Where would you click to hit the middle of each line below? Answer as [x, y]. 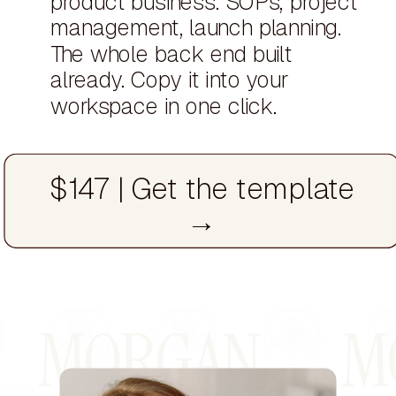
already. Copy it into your [170, 80]
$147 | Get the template [202, 189]
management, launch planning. [196, 28]
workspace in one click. [164, 106]
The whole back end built [171, 53]
